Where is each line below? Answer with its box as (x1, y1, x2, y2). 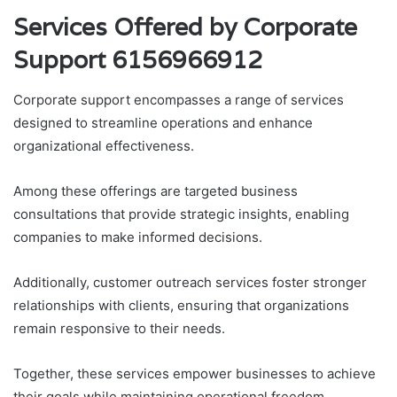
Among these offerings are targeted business (13, 182, 298, 199)
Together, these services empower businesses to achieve (13, 364, 376, 382)
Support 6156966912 (13, 44, 262, 76)
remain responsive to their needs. (13, 319, 225, 337)
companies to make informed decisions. (13, 228, 262, 245)
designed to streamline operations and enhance (13, 113, 313, 131)
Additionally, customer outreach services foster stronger (13, 273, 367, 291)
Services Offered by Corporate (13, 12, 357, 43)
